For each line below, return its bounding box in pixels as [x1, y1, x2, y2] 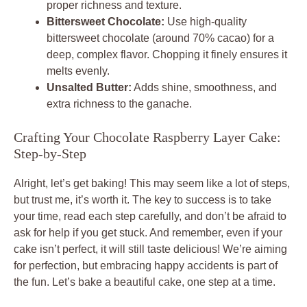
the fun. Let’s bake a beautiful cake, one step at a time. [14, 275, 275, 288]
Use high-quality [164, 15, 247, 27]
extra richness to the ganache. [47, 97, 192, 110]
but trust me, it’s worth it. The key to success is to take [14, 193, 271, 206]
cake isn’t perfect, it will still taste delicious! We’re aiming [14, 243, 287, 255]
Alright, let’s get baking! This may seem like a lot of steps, [14, 177, 290, 189]
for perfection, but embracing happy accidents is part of [14, 259, 278, 271]
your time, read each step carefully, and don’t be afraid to [14, 210, 286, 222]
